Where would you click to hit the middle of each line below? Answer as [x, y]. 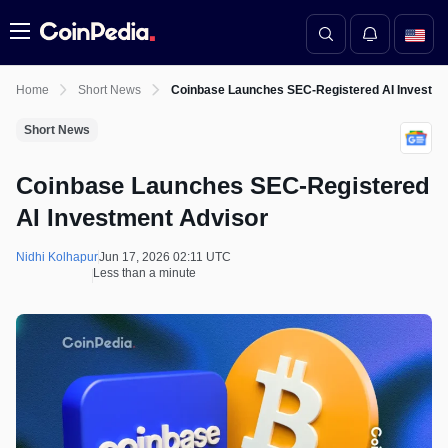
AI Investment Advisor [142, 217]
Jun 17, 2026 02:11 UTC [165, 257]
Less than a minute [144, 273]
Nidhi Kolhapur [57, 257]
